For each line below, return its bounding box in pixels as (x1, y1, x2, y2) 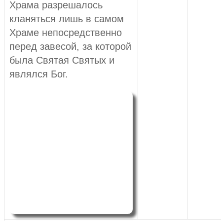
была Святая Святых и (9, 55, 114, 66)
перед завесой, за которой (9, 41, 131, 52)
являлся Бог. (9, 69, 68, 80)
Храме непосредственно (9, 27, 122, 38)
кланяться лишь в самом (9, 13, 124, 25)
